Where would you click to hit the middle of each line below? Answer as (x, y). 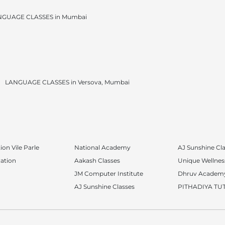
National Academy (102, 147)
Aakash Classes (97, 160)
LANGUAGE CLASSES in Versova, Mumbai (67, 82)
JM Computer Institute (108, 174)
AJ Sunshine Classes (104, 187)
